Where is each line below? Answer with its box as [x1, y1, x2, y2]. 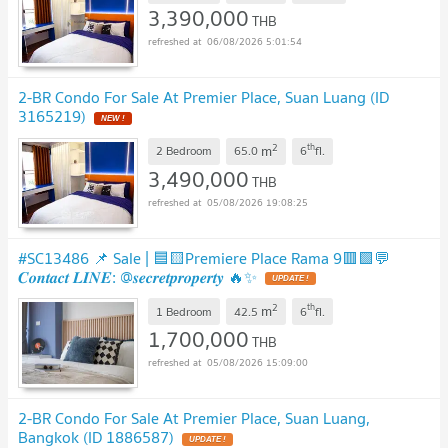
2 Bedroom [156, 141, 212, 161]
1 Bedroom [156, 301, 212, 321]
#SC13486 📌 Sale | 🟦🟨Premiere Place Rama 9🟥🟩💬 [18, 244, 390, 271]
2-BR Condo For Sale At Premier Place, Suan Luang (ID [18, 84, 389, 110]
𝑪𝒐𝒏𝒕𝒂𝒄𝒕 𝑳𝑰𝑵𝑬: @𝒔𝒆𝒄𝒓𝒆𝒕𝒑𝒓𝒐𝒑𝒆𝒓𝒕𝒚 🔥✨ [18, 263, 257, 290]
